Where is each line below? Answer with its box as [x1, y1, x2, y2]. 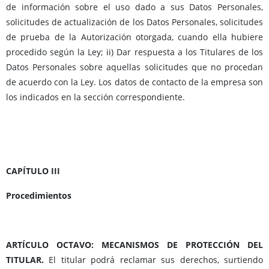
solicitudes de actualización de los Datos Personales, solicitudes [6, 16, 263, 28]
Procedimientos [6, 190, 71, 202]
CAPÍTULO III [6, 165, 60, 177]
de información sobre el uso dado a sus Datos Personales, [6, 1, 263, 13]
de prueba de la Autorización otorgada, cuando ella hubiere [6, 31, 263, 43]
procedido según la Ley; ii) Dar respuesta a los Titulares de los [6, 46, 263, 58]
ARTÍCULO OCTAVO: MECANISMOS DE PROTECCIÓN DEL [6, 239, 263, 251]
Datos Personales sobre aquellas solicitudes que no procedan [6, 61, 263, 73]
